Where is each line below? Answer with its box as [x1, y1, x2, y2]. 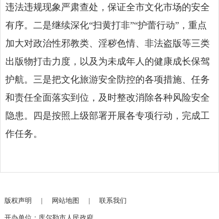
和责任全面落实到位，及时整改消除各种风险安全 [5, 92, 210, 103]
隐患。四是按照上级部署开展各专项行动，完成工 [5, 110, 210, 121]
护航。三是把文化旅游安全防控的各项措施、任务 [5, 74, 210, 85]
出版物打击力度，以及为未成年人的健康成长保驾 [5, 56, 210, 66]
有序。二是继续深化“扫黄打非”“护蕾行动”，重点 [5, 20, 207, 30]
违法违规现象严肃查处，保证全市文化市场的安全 [5, 1, 210, 12]
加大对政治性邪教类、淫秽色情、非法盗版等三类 [5, 38, 210, 48]
